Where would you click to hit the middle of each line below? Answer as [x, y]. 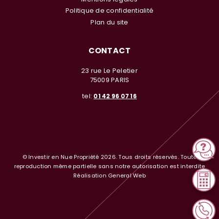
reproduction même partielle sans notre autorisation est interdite [109, 166]
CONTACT [109, 50]
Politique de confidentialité [109, 11]
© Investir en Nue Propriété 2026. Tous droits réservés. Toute [109, 157]
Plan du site [109, 22]
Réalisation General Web [109, 176]
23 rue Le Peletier [109, 70]
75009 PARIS [109, 80]
